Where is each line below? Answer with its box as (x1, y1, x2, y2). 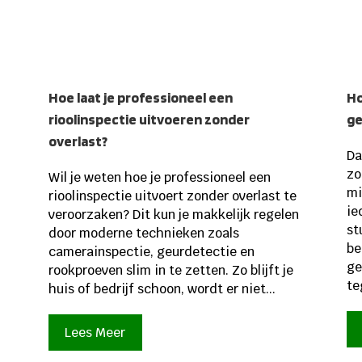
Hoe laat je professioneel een (48, 88, 233, 106)
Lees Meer (65, 323, 126, 341)
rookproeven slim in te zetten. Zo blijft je (48, 261, 293, 279)
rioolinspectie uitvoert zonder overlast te (48, 187, 297, 204)
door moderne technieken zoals (48, 224, 239, 242)
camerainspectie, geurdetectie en (48, 242, 255, 260)
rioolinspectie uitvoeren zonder (48, 110, 250, 128)
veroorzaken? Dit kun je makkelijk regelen (48, 205, 299, 223)
